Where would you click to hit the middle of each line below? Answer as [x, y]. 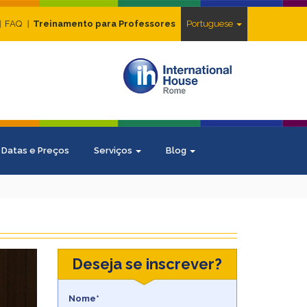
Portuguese [211, 24]
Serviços [114, 150]
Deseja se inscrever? [147, 264]
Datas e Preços [35, 150]
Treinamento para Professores [104, 24]
